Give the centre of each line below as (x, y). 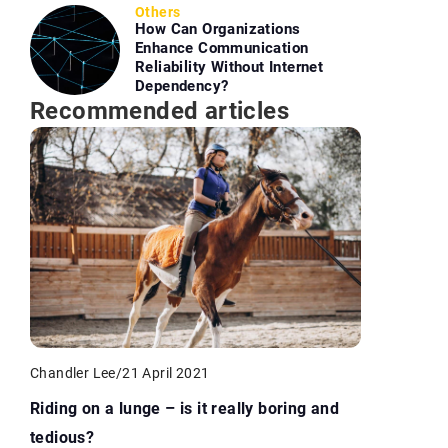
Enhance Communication (222, 48)
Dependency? (182, 86)
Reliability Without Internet (229, 67)
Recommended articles (159, 111)
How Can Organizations (218, 29)
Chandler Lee (73, 372)
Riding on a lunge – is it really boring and (185, 408)
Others (158, 12)
